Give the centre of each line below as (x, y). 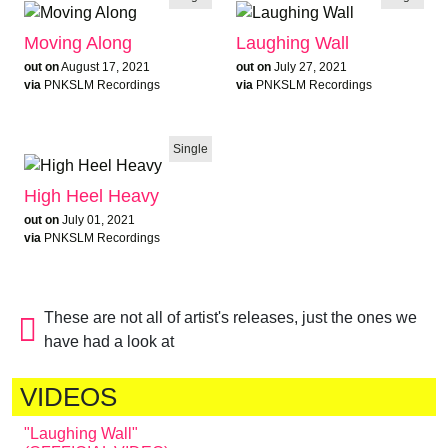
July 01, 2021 (98, 219)
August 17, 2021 (105, 66)
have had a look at (108, 341)
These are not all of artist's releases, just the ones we (230, 317)
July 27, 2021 (310, 66)
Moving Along (78, 42)
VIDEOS (68, 396)
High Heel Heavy (91, 195)
